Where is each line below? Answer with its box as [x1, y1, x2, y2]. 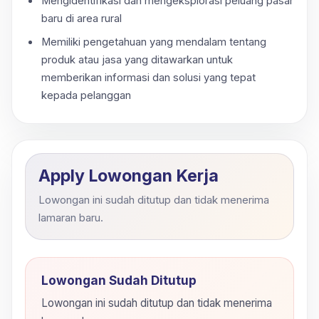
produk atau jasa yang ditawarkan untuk [41, 53, 233, 66]
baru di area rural [41, 11, 122, 25]
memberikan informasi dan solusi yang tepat [41, 70, 256, 84]
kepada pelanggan [41, 88, 131, 102]
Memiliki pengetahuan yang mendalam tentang [41, 35, 266, 48]
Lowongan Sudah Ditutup [41, 272, 197, 288]
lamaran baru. [38, 210, 103, 224]
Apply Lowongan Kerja [38, 165, 219, 186]
